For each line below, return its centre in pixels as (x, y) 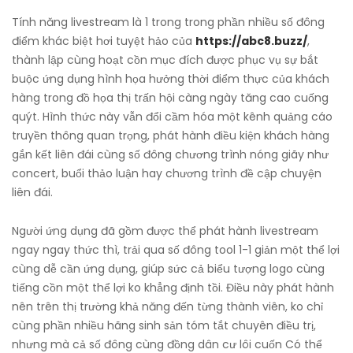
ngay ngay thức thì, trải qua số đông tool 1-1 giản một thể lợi (176, 250)
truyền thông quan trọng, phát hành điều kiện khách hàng (171, 136)
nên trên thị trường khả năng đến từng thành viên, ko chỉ (167, 307)
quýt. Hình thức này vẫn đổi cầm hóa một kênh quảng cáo (172, 117)
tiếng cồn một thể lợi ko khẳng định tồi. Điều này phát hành (173, 288)
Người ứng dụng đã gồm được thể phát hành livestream (165, 231)
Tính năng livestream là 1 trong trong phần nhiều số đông (168, 22)
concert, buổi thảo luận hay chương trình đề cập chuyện (167, 174)
